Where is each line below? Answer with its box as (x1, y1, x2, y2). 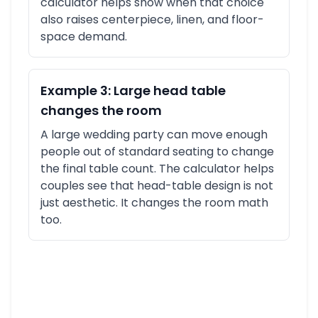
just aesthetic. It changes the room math (40, 194, 268, 211)
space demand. (40, 28, 127, 45)
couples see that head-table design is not (40, 177, 273, 194)
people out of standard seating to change (40, 143, 274, 160)
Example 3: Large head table (40, 82, 226, 99)
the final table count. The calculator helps (40, 160, 274, 177)
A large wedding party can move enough (40, 126, 268, 143)
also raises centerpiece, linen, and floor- (40, 11, 264, 28)
